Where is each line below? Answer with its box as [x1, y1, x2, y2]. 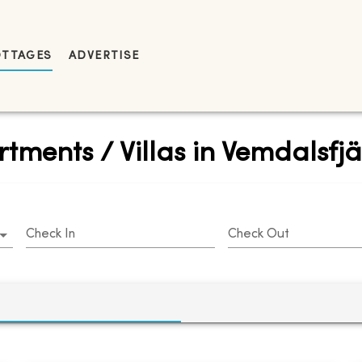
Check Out [228, 227, 289, 241]
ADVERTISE [68, 50, 140, 61]
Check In [26, 227, 75, 241]
